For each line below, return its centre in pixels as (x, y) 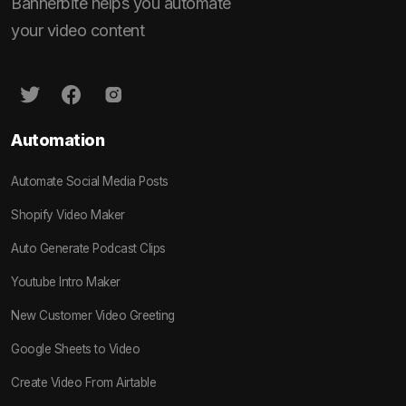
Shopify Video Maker (68, 215)
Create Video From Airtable (83, 383)
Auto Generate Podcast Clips (88, 249)
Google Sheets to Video (75, 349)
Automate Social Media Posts (90, 182)
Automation (58, 140)
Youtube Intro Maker (66, 282)
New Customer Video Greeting (93, 316)
